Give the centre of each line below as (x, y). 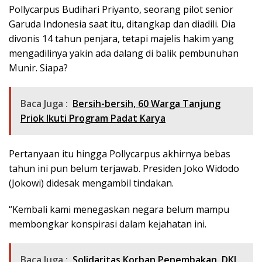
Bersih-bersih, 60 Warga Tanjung (146, 104)
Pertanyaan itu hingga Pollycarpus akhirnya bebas (120, 154)
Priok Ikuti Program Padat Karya (93, 118)
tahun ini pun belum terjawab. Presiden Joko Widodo (124, 169)
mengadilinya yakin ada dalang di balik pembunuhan (124, 54)
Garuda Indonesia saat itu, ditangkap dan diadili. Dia (122, 24)
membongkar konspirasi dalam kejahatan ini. (108, 224)
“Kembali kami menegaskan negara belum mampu (119, 210)
